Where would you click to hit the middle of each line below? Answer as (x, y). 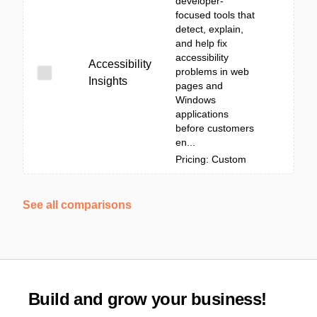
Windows (196, 100)
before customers (215, 128)
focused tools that (215, 15)
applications (202, 114)
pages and (199, 86)
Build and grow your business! (148, 299)
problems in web (212, 71)
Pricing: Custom (211, 159)
